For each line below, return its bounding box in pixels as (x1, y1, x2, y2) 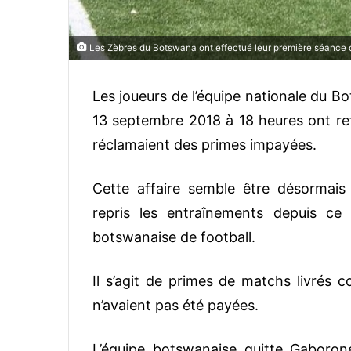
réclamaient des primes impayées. (92, 136, 317, 153)
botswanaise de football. (92, 228, 255, 245)
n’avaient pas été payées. (92, 296, 262, 313)
